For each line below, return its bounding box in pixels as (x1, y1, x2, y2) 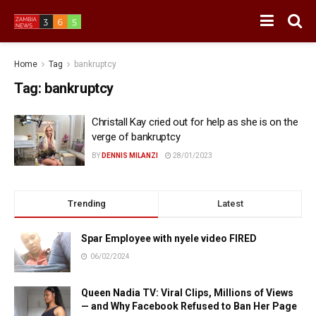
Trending (67, 197, 106, 209)
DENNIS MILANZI (102, 152, 158, 159)
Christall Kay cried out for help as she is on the (92, 116, 298, 128)
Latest (217, 197, 243, 209)
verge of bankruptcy (92, 130, 181, 143)
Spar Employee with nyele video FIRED (81, 232, 257, 244)
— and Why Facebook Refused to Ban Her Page (81, 300, 297, 312)
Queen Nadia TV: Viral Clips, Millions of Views (81, 286, 293, 298)
